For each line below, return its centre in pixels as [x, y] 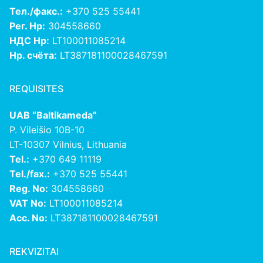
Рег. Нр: [27, 26]
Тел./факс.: [36, 11]
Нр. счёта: [33, 55]
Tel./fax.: [30, 174]
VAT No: [28, 203]
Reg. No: [29, 189]
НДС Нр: [29, 41]
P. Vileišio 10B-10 [47, 130]
